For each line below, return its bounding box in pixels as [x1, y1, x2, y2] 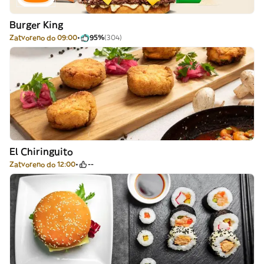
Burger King [9, 19, 63, 31]
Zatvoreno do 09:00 [9, 33, 77, 42]
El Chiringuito [9, 146, 73, 157]
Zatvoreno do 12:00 [9, 160, 75, 169]
